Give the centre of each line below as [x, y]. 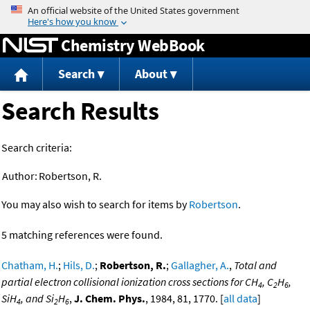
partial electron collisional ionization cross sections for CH [130, 282]
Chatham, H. [30, 265]
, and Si [37, 299]
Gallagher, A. [200, 265]
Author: [20, 176]
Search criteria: [37, 148]
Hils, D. [79, 265]
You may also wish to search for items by [95, 204]
